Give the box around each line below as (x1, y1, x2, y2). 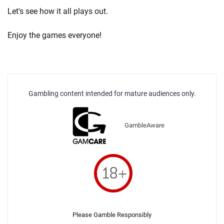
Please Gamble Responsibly (72, 211, 151, 218)
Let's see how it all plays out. (7, 6, 108, 16)
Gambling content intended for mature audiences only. (28, 89, 196, 97)
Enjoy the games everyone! (7, 30, 101, 40)
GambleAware (124, 121, 164, 129)
